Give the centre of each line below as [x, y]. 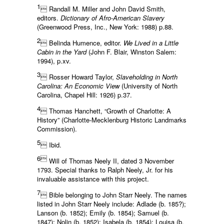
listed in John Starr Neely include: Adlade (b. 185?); [111, 204]
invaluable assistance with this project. [93, 179]
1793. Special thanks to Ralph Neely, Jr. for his [105, 170]
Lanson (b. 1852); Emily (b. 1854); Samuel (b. [103, 213]
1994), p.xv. [54, 61]
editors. [49, 18]
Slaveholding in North [147, 77]
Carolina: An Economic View [78, 86]
